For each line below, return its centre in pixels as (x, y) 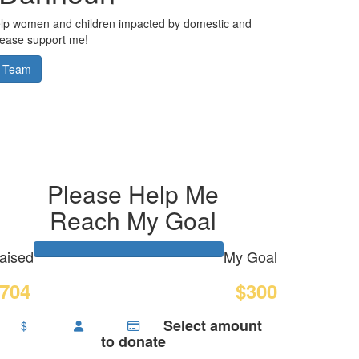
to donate (133, 341)
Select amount (213, 325)
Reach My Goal (133, 220)
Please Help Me (133, 193)
